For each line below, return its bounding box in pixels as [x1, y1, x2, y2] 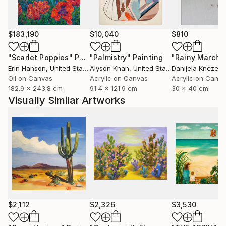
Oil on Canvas [8, 74, 52, 82]
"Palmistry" [90, 53, 131, 62]
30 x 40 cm [172, 84, 208, 92]
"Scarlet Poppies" [8, 53, 73, 62]
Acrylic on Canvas [90, 74, 148, 82]
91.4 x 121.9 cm [90, 84, 137, 92]
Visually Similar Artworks [8, 94, 125, 106]
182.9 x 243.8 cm [8, 84, 63, 92]
